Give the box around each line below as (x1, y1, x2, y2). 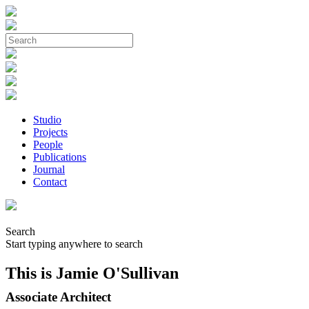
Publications (33, 151, 86, 163)
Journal (33, 163, 65, 175)
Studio (33, 114, 61, 126)
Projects (33, 126, 68, 138)
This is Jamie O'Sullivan (6, 263, 179, 282)
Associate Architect (6, 289, 111, 304)
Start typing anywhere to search (6, 238, 143, 250)
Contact (33, 176, 67, 188)
